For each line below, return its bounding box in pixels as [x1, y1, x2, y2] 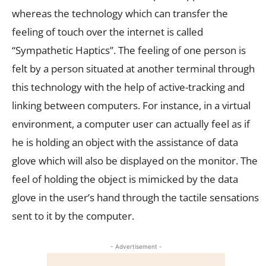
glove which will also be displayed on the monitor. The [12, 153, 258, 167]
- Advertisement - [110, 242, 162, 250]
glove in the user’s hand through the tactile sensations [12, 190, 259, 204]
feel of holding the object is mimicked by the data [12, 172, 238, 186]
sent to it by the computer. [12, 208, 134, 223]
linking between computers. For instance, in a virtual [12, 98, 251, 112]
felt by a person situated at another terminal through [12, 61, 255, 75]
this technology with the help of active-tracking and [12, 80, 245, 94]
